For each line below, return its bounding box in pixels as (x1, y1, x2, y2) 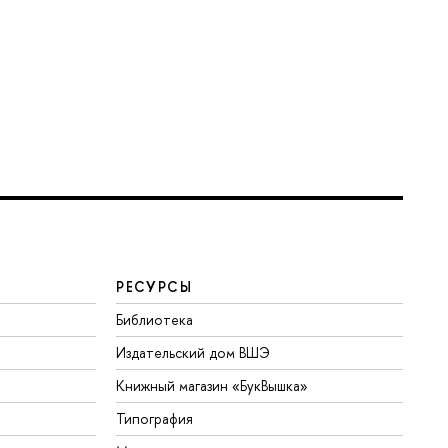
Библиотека (116, 309, 194, 329)
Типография (116, 408, 194, 428)
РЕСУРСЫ (116, 276, 193, 296)
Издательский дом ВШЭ (116, 342, 271, 362)
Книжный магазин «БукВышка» (116, 375, 309, 395)
